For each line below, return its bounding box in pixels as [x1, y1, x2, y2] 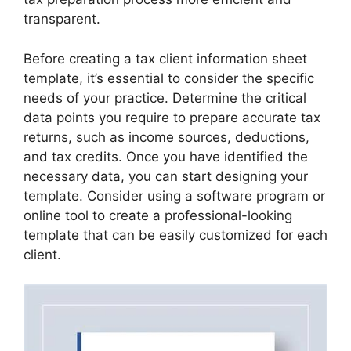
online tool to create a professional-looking [24, 207, 292, 223]
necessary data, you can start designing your [24, 168, 308, 184]
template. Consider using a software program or [24, 187, 325, 204]
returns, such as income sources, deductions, [24, 128, 309, 145]
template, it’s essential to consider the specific [24, 70, 314, 86]
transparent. [24, 11, 100, 27]
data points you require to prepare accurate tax [24, 109, 320, 125]
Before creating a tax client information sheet [24, 50, 307, 67]
